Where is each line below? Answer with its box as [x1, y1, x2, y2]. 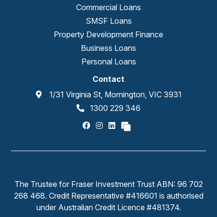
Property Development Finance [54, 30, 163, 39]
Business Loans [81, 43, 136, 53]
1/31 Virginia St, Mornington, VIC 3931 [49, 90, 182, 99]
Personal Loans [81, 57, 136, 66]
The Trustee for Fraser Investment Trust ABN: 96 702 [14, 179, 203, 189]
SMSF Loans [85, 16, 132, 26]
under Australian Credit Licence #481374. [36, 202, 181, 212]
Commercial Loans [76, 2, 141, 12]
